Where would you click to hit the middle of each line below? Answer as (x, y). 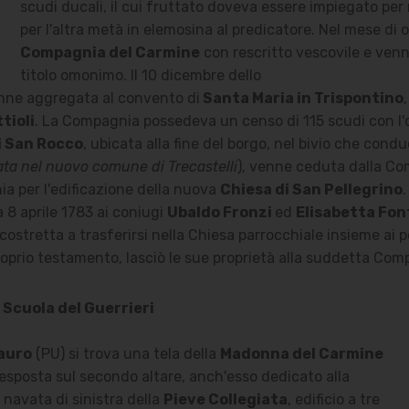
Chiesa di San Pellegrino (311, 190)
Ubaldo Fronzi (220, 213)
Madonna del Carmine (301, 354)
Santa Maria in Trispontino (301, 99)
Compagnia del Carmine (110, 53)
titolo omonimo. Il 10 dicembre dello (142, 76)
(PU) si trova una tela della (126, 354)
